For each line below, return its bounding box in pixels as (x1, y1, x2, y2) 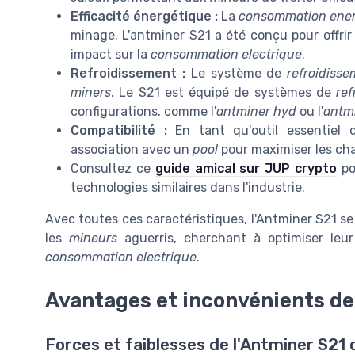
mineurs (69, 231, 118, 246)
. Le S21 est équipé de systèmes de (111, 85, 337, 101)
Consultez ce (71, 161, 155, 177)
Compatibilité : (71, 123, 167, 139)
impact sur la (71, 47, 151, 63)
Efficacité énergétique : (71, 9, 218, 25)
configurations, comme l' (71, 104, 216, 120)
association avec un (71, 142, 193, 158)
